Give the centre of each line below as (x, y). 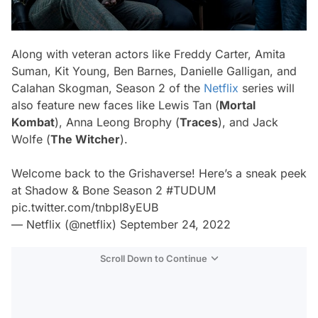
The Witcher (85, 139)
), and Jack (248, 122)
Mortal (237, 105)
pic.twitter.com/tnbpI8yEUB (85, 208)
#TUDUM (191, 191)
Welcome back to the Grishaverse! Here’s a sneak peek (159, 174)
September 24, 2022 (175, 225)
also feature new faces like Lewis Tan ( (115, 105)
